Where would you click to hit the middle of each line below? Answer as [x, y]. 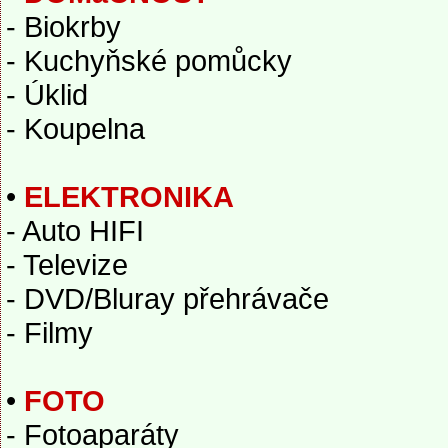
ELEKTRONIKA [129, 196]
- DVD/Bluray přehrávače [167, 298]
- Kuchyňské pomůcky [149, 60]
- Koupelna [75, 128]
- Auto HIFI [75, 230]
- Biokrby [63, 26]
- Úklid [47, 94]
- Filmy [49, 332]
